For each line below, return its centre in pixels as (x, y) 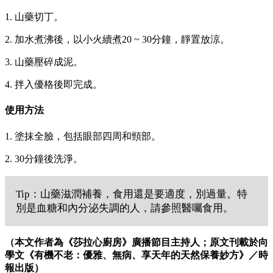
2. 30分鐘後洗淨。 (44, 158)
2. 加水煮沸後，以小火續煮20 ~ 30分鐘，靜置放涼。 (117, 40)
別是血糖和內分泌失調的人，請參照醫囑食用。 (125, 208)
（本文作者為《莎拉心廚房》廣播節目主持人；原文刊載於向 (136, 242)
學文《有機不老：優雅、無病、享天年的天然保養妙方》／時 (136, 255)
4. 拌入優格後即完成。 (54, 85)
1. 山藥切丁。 (34, 17)
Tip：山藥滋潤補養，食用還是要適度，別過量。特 (132, 194)
